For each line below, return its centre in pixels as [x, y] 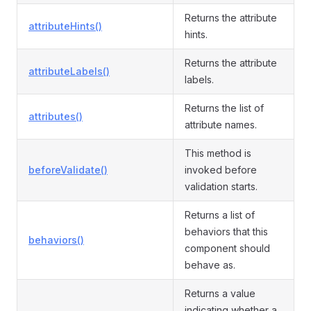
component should [227, 248]
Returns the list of [224, 108]
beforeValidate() [68, 170]
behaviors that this [226, 232]
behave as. [210, 265]
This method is [218, 153]
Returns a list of [220, 215]
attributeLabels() [69, 71]
